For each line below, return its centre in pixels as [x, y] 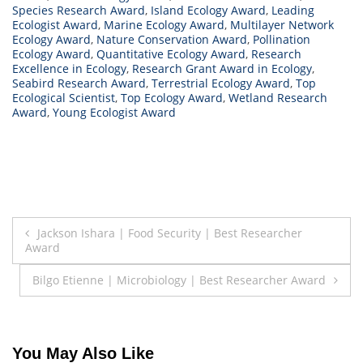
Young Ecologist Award [114, 113]
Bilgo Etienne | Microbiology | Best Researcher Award [179, 280]
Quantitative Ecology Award [171, 54]
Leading [293, 11]
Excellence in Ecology [69, 69]
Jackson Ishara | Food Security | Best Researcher [170, 233]
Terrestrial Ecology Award [221, 83]
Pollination [282, 40]
